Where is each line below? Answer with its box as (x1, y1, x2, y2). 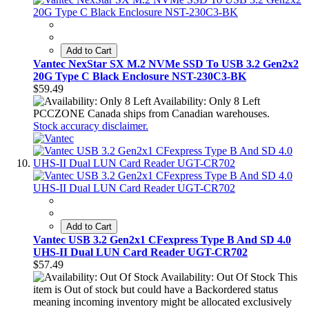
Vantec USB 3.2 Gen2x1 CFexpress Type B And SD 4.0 (33, 234, 291, 246)
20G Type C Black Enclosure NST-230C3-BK (33, 70, 246, 83)
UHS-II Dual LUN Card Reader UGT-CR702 (33, 246, 248, 259)
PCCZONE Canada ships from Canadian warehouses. (33, 108, 270, 120)
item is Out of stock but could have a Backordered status (33, 283, 278, 296)
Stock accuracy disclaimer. (33, 120, 148, 132)
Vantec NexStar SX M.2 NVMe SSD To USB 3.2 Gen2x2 (33, 58, 299, 70)
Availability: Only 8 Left (153, 95, 260, 108)
